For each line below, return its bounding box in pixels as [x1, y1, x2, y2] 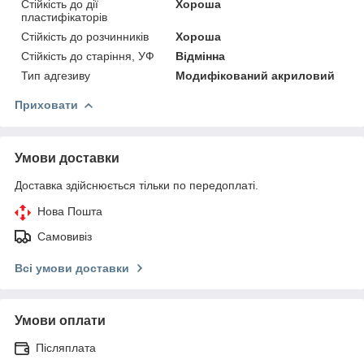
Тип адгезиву [21, 68, 90, 82]
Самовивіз [37, 229, 92, 243]
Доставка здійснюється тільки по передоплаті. [15, 178, 258, 192]
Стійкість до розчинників [21, 29, 149, 43]
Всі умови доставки [15, 261, 129, 275]
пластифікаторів [21, 10, 107, 24]
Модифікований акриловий [175, 68, 336, 82]
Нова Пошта [37, 204, 102, 218]
